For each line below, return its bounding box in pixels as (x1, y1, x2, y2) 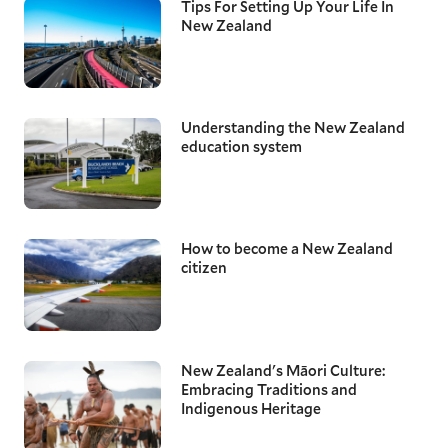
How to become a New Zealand (180, 239, 393, 259)
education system (180, 137, 302, 157)
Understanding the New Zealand (180, 118, 405, 138)
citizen (180, 258, 227, 278)
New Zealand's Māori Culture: (180, 360, 385, 380)
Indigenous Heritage (180, 398, 321, 418)
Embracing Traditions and (180, 379, 357, 399)
